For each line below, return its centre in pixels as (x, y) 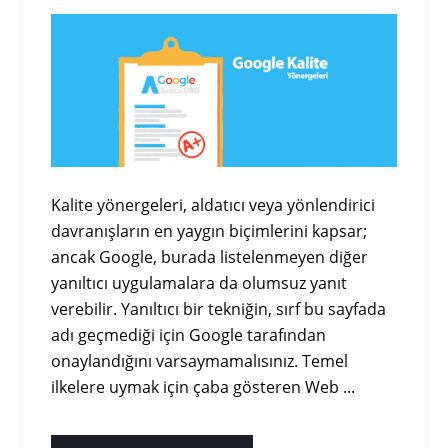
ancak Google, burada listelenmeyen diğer (209, 256)
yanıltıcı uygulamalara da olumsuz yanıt (199, 282)
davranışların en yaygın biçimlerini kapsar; (209, 230)
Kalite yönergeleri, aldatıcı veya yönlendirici (213, 204)
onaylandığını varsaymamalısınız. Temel (199, 360)
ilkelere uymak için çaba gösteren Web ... (203, 386)
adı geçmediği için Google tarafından (188, 334)
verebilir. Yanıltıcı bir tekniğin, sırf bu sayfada (218, 308)
